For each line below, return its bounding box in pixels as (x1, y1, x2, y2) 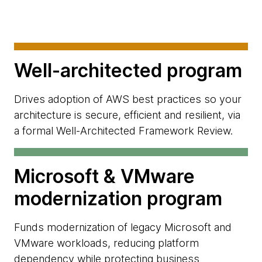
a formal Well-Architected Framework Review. (14, 125, 233, 137)
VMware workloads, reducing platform (14, 236, 199, 249)
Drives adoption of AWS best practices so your (14, 93, 242, 106)
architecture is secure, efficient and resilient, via (14, 109, 240, 122)
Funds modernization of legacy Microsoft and (14, 220, 232, 233)
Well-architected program (14, 59, 242, 82)
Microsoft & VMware (14, 164, 195, 188)
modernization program (14, 187, 222, 210)
